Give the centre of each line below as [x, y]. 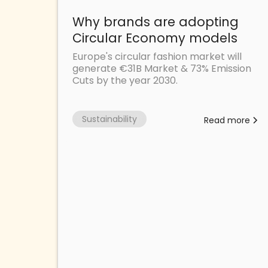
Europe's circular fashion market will [157, 57]
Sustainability [109, 119]
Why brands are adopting [156, 22]
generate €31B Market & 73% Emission [162, 69]
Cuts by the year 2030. [125, 81]
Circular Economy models [155, 38]
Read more [227, 121]
